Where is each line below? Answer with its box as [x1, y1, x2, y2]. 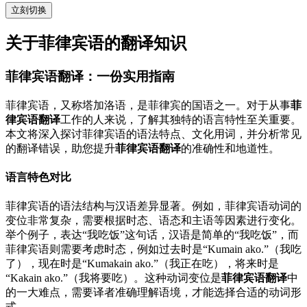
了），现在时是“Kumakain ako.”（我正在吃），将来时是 [5, 258, 279, 270]
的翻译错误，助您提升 [5, 142, 115, 154]
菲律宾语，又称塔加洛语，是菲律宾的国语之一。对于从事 [5, 99, 291, 111]
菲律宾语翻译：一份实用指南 [5, 69, 175, 84]
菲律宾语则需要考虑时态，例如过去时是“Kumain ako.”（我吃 [5, 243, 302, 256]
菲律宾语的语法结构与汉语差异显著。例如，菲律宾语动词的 [5, 200, 302, 212]
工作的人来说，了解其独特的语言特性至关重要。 [60, 113, 302, 125]
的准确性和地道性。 [181, 142, 280, 154]
